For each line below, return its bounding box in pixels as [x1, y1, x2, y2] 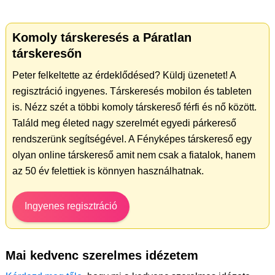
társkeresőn [12, 47, 82, 60]
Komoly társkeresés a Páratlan [12, 31, 192, 44]
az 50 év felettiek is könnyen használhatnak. [12, 166, 204, 176]
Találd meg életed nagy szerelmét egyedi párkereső [12, 118, 236, 128]
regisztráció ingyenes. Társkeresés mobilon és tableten [12, 86, 252, 96]
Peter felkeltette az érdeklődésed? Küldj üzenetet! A [12, 70, 236, 80]
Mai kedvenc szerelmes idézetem [6, 249, 198, 262]
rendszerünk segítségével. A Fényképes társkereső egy [12, 134, 252, 144]
